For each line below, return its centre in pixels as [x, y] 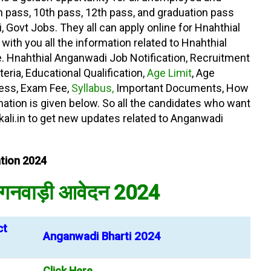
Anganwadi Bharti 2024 [102, 237]
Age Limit [168, 73]
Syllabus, [93, 88]
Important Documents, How [181, 88]
